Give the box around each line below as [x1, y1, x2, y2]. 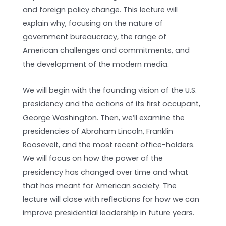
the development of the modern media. [23, 59, 169, 69]
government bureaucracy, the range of [23, 31, 167, 42]
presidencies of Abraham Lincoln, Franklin [23, 126, 174, 137]
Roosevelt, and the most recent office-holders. [23, 140, 195, 150]
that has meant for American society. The [23, 181, 177, 191]
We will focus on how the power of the [23, 153, 163, 164]
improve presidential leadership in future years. [23, 208, 195, 218]
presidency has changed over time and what [23, 167, 189, 178]
